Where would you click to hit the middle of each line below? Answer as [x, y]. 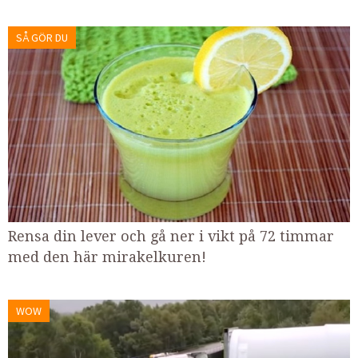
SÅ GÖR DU [42, 38]
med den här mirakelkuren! [107, 257]
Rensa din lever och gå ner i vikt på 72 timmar [171, 236]
